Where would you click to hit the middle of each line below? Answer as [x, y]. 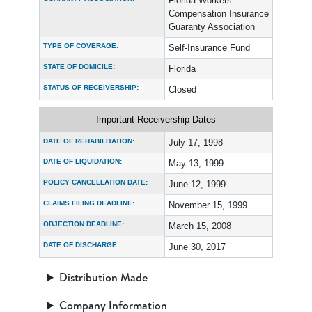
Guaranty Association [212, 27]
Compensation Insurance [219, 14]
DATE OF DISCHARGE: [81, 245]
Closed [182, 89]
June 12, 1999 [197, 184]
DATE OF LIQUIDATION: [83, 161]
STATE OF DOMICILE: [79, 67]
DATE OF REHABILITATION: [89, 141]
